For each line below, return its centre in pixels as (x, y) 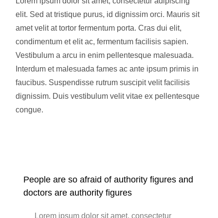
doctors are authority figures (78, 193)
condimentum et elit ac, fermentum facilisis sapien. (102, 42)
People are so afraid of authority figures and (108, 180)
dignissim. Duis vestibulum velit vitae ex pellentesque (108, 96)
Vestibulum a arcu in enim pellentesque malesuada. (105, 55)
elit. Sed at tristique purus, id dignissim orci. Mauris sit (108, 14)
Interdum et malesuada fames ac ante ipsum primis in (107, 69)
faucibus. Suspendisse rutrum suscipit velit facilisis (103, 82)
